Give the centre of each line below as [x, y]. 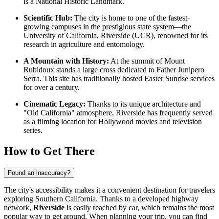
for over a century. [52, 87]
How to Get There [49, 151]
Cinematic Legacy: [55, 104]
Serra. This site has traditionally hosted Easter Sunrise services [119, 78]
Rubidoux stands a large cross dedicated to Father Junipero [114, 69]
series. [33, 130]
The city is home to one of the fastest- [131, 18]
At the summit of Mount [147, 61]
